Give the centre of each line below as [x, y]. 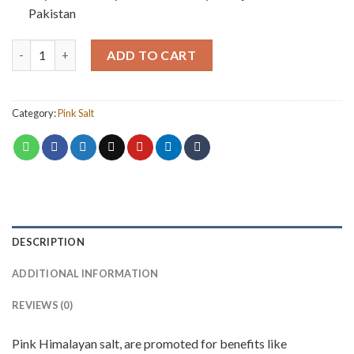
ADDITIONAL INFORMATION [85, 274]
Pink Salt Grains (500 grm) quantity [105, 47]
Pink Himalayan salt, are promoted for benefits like [149, 344]
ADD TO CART [152, 55]
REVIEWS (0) [42, 305]
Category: [35, 113]
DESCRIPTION [48, 242]
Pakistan [52, 13]
